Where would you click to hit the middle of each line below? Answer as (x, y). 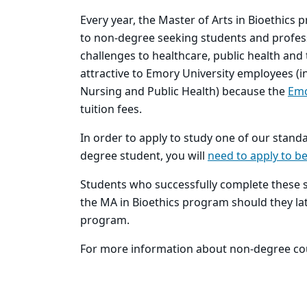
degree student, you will (144, 156)
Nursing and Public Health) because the (184, 92)
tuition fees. (111, 110)
